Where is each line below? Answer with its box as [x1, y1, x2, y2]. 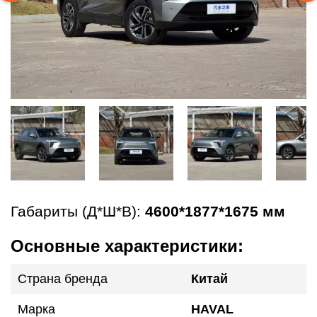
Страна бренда [18, 271, 108, 286]
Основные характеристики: [11, 236, 243, 255]
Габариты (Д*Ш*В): [11, 202, 145, 219]
